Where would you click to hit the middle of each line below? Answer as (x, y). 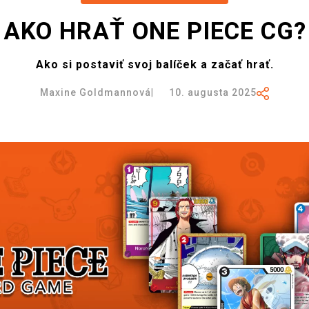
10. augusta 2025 (212, 92)
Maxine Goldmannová (96, 92)
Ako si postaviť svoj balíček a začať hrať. (154, 64)
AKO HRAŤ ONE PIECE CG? (154, 31)
